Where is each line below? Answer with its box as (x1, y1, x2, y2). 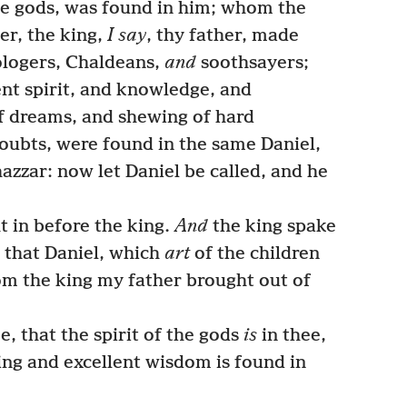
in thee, (256, 324, 326, 346)
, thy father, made (146, 25, 299, 46)
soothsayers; (196, 52, 309, 74)
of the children (190, 243, 320, 264)
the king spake (207, 215, 336, 237)
